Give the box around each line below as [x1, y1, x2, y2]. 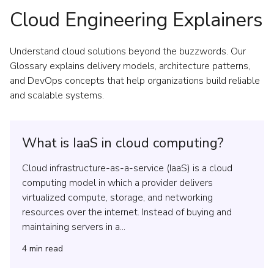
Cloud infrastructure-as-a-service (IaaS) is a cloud [22, 161, 232, 175]
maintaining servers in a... [22, 220, 125, 234]
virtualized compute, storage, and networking [22, 190, 213, 204]
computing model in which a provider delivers [22, 176, 213, 190]
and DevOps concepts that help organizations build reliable [10, 73, 260, 87]
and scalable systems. [10, 88, 104, 102]
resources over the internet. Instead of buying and [22, 205, 232, 219]
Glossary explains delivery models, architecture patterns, [10, 59, 250, 73]
